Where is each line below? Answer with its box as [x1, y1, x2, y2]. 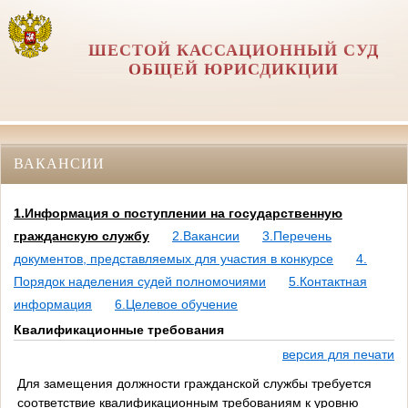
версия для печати [282, 347, 394, 362]
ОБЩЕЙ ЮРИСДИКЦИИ [128, 60, 340, 78]
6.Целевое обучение [115, 297, 238, 312]
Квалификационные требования [14, 322, 224, 338]
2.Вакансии [172, 229, 240, 244]
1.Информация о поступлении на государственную [14, 206, 342, 221]
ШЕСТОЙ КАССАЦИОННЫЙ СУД [88, 41, 380, 59]
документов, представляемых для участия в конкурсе [14, 251, 333, 267]
